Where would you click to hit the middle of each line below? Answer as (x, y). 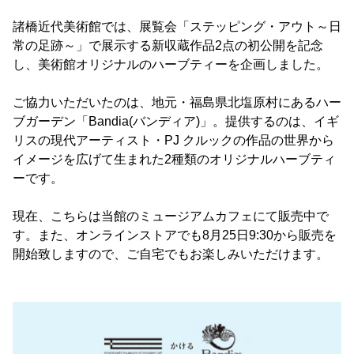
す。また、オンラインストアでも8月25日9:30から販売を (175, 235)
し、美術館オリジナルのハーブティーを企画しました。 (171, 64)
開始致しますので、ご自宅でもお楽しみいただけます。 (171, 254)
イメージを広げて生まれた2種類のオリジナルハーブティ (174, 159)
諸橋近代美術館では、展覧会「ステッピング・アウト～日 (177, 26)
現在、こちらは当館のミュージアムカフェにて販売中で (171, 216)
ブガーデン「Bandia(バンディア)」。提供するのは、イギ (176, 121)
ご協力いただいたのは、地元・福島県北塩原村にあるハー (177, 102)
